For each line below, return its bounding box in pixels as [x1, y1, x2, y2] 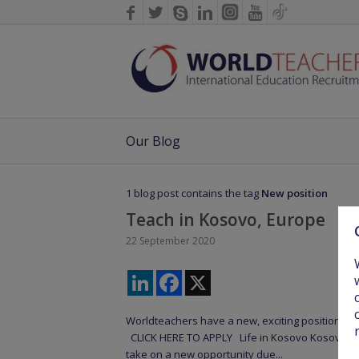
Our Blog [126, 132, 180, 150]
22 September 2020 [126, 234, 215, 248]
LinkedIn [153, 269, 194, 284]
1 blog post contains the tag [126, 186, 261, 201]
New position [261, 186, 328, 201]
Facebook [182, 269, 229, 284]
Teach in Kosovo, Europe [126, 208, 325, 232]
